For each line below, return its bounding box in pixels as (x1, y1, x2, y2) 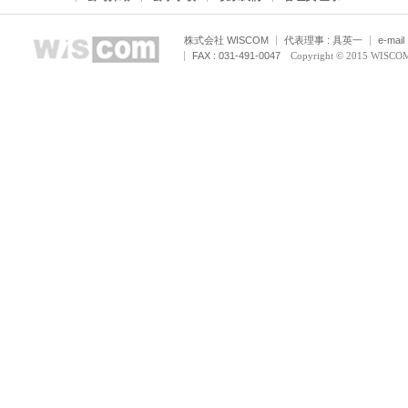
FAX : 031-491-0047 (192, 50, 280, 62)
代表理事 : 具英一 (284, 35, 362, 46)
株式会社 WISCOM (184, 35, 269, 46)
